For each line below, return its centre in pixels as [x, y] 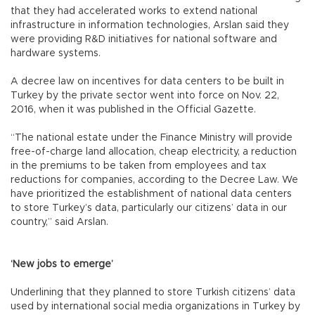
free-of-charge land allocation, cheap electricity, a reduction [154, 152]
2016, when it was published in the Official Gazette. [133, 109]
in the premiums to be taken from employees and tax [139, 166]
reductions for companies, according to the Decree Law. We [154, 180]
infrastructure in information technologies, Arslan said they [150, 25]
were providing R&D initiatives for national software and [144, 39]
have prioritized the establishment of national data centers [151, 194]
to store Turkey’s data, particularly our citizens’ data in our [149, 208]
